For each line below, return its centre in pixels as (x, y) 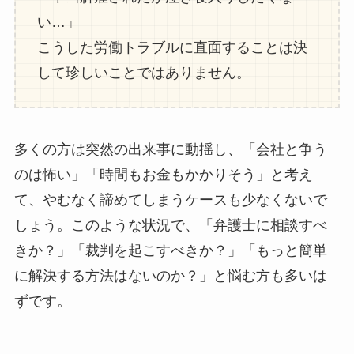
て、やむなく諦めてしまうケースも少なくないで (170, 200)
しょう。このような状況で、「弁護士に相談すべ (170, 225)
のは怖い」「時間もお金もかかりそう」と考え (163, 174)
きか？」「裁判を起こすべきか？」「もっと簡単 (170, 250)
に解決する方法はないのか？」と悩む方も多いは (170, 275)
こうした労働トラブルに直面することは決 (172, 47)
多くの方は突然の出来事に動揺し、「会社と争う (170, 149)
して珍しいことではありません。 (143, 72)
